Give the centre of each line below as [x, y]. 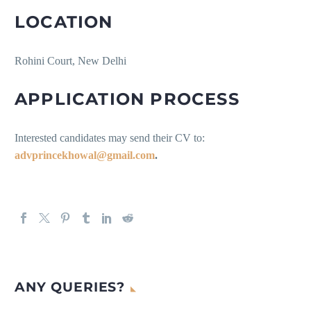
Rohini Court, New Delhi [70, 61]
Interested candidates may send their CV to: [110, 138]
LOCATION [64, 22]
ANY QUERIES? [70, 287]
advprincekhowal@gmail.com [85, 155]
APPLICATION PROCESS [127, 99]
